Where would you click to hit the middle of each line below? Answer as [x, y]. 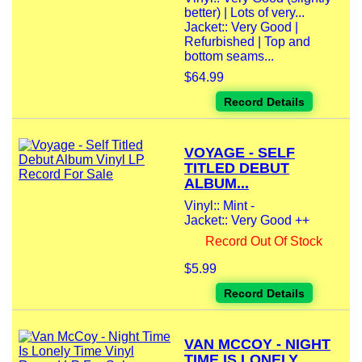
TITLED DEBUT [237, 168]
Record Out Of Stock [264, 242]
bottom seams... [229, 57]
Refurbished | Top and [247, 42]
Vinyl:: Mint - [219, 206]
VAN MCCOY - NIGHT [257, 345]
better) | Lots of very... [244, 13]
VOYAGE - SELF [240, 153]
